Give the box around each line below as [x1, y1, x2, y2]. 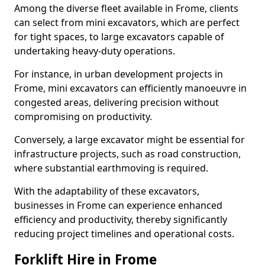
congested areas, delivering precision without [14, 96, 219, 109]
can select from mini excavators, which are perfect [14, 16, 240, 29]
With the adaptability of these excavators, [14, 185, 199, 198]
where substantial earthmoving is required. [14, 161, 208, 174]
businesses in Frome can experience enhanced [14, 199, 222, 212]
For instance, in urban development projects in [14, 67, 223, 80]
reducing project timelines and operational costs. [14, 227, 234, 240]
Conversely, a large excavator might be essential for [14, 133, 245, 146]
